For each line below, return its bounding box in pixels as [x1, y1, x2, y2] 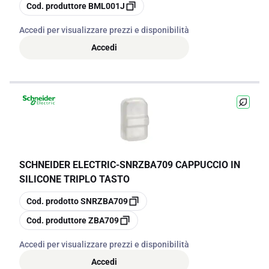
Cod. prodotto [26, 196, 79, 206]
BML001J [88, 1, 125, 11]
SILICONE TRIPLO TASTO [19, 174, 130, 185]
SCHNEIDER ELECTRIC [19, 159, 116, 171]
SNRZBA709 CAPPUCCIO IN [119, 159, 240, 171]
